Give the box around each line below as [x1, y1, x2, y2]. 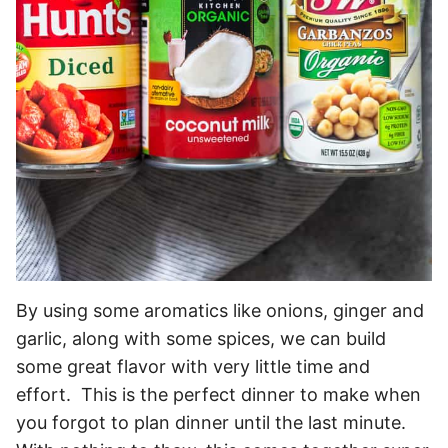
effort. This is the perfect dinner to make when [16, 384, 421, 406]
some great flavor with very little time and [16, 356, 370, 378]
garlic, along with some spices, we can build [16, 328, 386, 350]
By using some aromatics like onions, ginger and [16, 300, 424, 322]
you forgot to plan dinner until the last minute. [16, 412, 411, 434]
